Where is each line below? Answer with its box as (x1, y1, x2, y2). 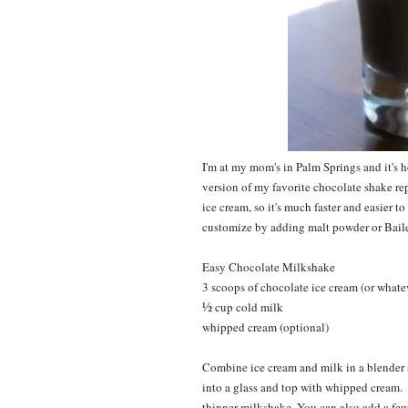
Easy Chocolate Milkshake (202, 259, 335, 275)
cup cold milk (212, 299, 283, 315)
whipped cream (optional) (202, 319, 329, 335)
